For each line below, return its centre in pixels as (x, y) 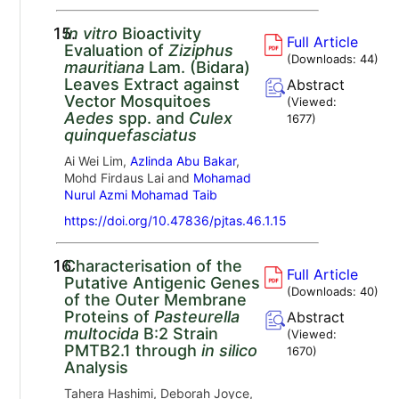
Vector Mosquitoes (137, 101)
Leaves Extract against (151, 84)
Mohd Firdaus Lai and (128, 177)
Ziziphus (200, 50)
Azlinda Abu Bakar (183, 160)
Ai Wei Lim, (97, 160)
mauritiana (104, 67)
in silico (229, 350)
